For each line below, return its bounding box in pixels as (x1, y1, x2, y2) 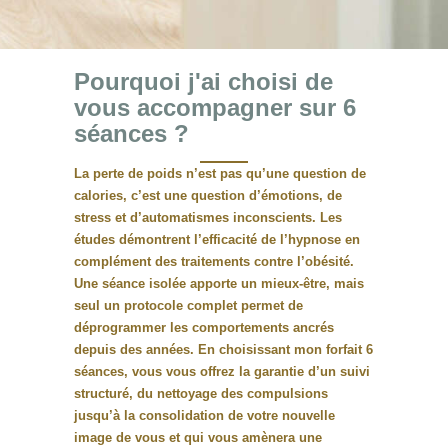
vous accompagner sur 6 (74, 94, 356, 122)
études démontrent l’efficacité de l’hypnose (74, 232, 341, 248)
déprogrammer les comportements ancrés (74, 320, 334, 336)
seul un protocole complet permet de (74, 298, 303, 314)
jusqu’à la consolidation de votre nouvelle (74, 408, 335, 424)
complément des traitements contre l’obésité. (74, 254, 354, 270)
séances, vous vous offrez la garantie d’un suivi (74, 364, 370, 380)
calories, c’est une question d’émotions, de (74, 188, 342, 204)
